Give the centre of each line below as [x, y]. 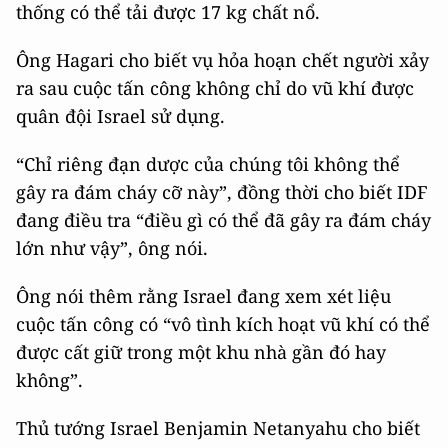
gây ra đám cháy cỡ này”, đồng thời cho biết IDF [222, 192]
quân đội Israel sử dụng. [120, 116]
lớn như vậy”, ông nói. [112, 248]
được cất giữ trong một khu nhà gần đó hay [201, 352]
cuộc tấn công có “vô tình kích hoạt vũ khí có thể [223, 324]
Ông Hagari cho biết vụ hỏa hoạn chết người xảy [222, 60]
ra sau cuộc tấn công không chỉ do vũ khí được [215, 88]
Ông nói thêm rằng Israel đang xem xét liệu [203, 296]
